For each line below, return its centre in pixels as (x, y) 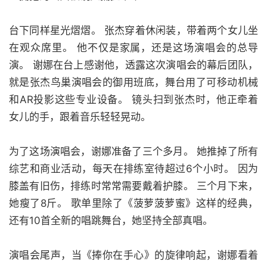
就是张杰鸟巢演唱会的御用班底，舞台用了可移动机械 (133, 82)
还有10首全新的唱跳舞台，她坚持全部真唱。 (111, 221)
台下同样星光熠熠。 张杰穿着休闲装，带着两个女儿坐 (133, 30)
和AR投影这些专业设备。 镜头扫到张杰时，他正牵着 (133, 100)
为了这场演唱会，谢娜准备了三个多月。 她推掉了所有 (133, 151)
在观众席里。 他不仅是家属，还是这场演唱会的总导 (133, 48)
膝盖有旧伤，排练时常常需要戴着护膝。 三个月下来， (133, 186)
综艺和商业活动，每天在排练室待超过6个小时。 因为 (133, 169)
